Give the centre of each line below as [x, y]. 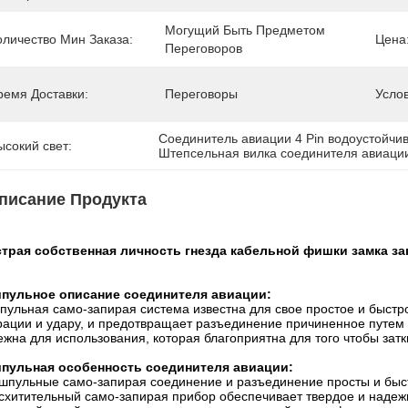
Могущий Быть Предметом [245, 30]
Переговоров [204, 48]
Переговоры [201, 94]
